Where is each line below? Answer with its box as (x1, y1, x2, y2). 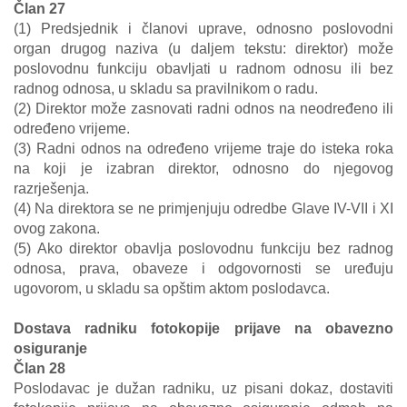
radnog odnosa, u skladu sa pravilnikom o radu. (14, 81, 318, 96)
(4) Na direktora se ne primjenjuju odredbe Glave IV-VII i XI (14, 201, 393, 216)
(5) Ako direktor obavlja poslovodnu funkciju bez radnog (14, 241, 393, 256)
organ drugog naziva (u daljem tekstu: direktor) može (14, 41, 393, 56)
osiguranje (14, 341, 87, 356)
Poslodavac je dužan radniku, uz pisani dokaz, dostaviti (14, 381, 393, 396)
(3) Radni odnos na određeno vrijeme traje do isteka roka (14, 141, 393, 156)
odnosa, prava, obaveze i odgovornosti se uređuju (14, 261, 393, 276)
